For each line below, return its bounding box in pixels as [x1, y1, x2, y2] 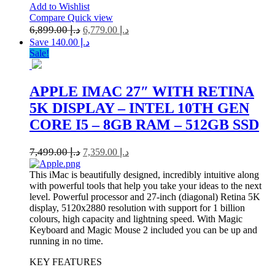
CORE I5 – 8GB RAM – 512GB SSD [29, 117, 259, 133]
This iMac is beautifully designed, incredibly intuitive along [29, 169, 259, 180]
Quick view [68, 12, 113, 23]
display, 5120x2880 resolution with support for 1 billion [29, 203, 245, 214]
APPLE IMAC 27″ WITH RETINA [29, 83, 254, 100]
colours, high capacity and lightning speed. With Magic [29, 214, 242, 225]
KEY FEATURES [29, 257, 102, 268]
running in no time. [29, 236, 103, 247]
